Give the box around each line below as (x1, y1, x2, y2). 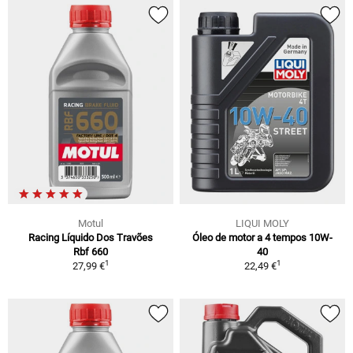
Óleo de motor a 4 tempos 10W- (192, 231, 333, 243)
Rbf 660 (73, 245, 108, 258)
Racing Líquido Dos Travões (28, 231, 153, 243)
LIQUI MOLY (236, 217, 289, 229)
